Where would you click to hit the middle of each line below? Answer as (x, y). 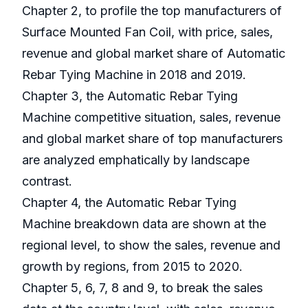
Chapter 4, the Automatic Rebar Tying (129, 203)
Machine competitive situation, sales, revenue (151, 118)
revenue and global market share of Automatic (154, 54)
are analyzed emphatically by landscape (136, 160)
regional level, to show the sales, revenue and (151, 245)
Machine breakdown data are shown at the (144, 224)
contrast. (47, 181)
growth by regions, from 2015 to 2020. (132, 267)
